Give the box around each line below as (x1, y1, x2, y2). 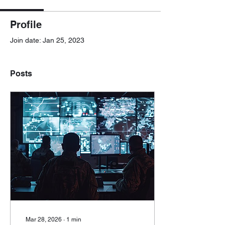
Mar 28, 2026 (26, 216, 62, 223)
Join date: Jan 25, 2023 (10, 36, 84, 44)
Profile (10, 19, 42, 31)
